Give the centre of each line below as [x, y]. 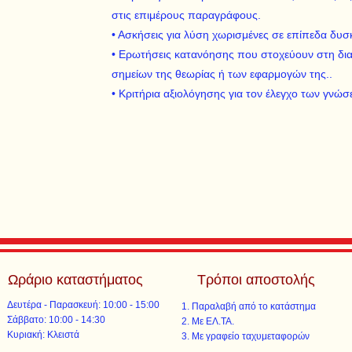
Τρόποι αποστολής [256, 280]
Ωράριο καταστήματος [76, 280]
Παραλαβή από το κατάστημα [253, 306]
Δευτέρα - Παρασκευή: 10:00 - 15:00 [84, 305]
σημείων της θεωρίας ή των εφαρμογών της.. [222, 74]
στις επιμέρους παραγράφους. [186, 15]
